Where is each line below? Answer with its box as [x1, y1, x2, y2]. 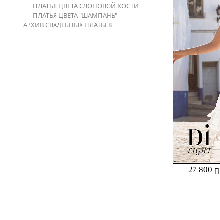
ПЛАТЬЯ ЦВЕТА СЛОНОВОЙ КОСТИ [33, 1, 138, 10]
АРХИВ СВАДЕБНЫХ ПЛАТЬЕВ [23, 20, 112, 29]
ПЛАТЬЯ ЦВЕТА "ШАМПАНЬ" [33, 11, 117, 20]
